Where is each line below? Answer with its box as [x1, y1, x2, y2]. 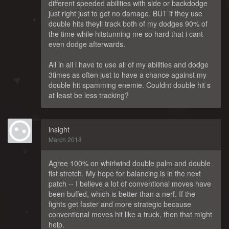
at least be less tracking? [49, 90, 129, 101]
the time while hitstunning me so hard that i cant [49, 29, 203, 39]
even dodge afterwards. [49, 39, 125, 50]
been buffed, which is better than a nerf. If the [49, 189, 195, 199]
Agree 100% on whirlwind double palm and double [49, 158, 211, 169]
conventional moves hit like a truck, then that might [49, 209, 212, 220]
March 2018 [49, 135, 82, 144]
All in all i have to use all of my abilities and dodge [49, 59, 209, 70]
